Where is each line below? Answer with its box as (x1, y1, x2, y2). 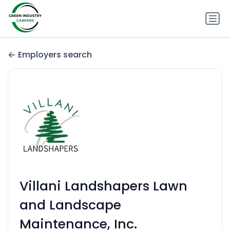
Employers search (18, 49, 92, 61)
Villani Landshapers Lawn (19, 177, 187, 196)
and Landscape (19, 196, 121, 215)
